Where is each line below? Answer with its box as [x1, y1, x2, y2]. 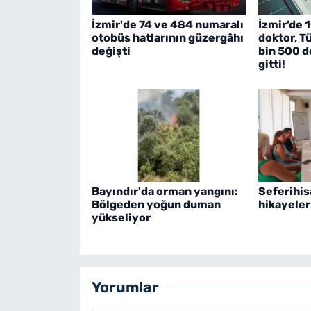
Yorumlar [91, 278, 159, 296]
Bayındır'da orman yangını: [91, 184, 238, 198]
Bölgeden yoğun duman [91, 197, 221, 211]
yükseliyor [91, 210, 151, 224]
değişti [91, 44, 131, 58]
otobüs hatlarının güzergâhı [91, 31, 244, 45]
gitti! [258, 58, 285, 72]
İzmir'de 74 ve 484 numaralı [91, 18, 244, 32]
